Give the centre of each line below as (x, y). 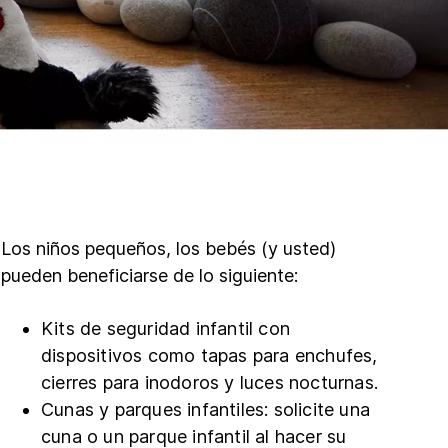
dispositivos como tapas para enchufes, (209, 355)
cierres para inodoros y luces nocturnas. (209, 382)
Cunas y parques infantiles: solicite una (205, 409)
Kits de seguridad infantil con (165, 328)
